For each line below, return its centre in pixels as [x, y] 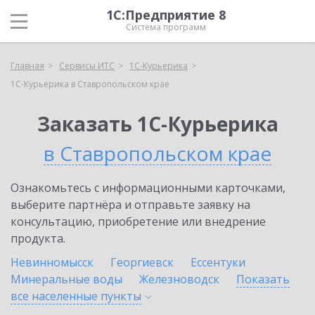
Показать [263, 279]
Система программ [166, 27]
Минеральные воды [66, 279]
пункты [121, 296]
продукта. [38, 238]
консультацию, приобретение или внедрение [138, 221]
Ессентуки [218, 262]
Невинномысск [52, 262]
